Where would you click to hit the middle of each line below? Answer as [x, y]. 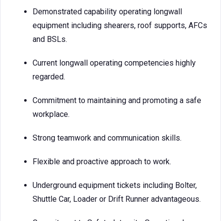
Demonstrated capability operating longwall [107, 12]
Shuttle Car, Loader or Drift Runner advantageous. [117, 199]
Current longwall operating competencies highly [114, 63]
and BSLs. [50, 39]
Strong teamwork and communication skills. [107, 138]
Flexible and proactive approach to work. [102, 162]
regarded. [49, 77]
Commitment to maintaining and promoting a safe [117, 100]
